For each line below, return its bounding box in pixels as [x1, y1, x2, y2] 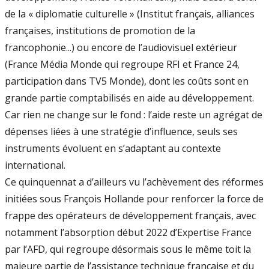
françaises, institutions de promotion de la [5, 24, 195, 37]
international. [5, 159, 65, 172]
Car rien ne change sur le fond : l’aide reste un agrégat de [5, 108, 262, 121]
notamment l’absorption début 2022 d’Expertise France [5, 226, 252, 239]
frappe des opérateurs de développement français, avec [5, 209, 256, 222]
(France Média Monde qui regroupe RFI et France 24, [5, 58, 240, 71]
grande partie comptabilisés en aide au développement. [5, 91, 254, 104]
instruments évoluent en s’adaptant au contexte [5, 142, 221, 155]
